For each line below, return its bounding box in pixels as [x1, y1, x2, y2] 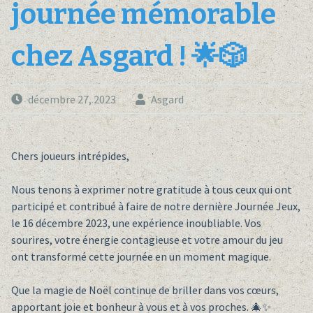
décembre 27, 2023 [27, 92, 116, 107]
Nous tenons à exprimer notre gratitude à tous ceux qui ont [10, 182, 292, 197]
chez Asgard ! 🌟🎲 [10, 40, 247, 74]
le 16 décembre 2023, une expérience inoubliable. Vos [10, 216, 261, 231]
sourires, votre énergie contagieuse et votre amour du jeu [10, 233, 283, 247]
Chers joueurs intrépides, [10, 149, 129, 163]
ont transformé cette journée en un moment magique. [10, 249, 271, 264]
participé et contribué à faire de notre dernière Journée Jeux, [10, 199, 300, 214]
